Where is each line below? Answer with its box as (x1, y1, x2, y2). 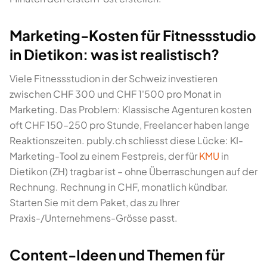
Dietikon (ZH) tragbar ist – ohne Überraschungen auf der (10, 165, 257, 178)
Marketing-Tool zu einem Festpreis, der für (10, 150, 199, 162)
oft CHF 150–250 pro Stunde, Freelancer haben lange (10, 119, 250, 131)
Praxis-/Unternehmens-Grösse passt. (10, 212, 178, 224)
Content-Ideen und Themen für (10, 246, 225, 263)
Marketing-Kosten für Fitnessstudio (10, 26, 256, 44)
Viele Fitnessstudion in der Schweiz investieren (10, 72, 218, 85)
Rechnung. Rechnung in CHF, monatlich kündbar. (10, 181, 228, 193)
